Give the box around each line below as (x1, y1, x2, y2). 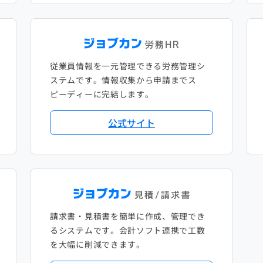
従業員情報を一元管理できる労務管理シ (50, 60, 205, 72)
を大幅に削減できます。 (50, 238, 145, 251)
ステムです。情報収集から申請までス (50, 74, 197, 86)
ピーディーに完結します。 (50, 88, 154, 100)
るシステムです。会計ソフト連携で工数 (50, 224, 205, 237)
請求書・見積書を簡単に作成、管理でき (50, 210, 205, 222)
